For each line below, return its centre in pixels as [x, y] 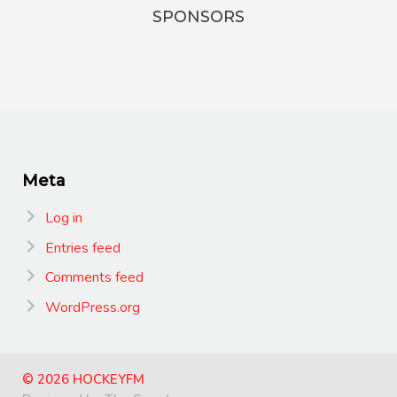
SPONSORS [198, 17]
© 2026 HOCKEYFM [83, 379]
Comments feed [94, 278]
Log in [63, 218]
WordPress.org [92, 307]
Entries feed [82, 248]
